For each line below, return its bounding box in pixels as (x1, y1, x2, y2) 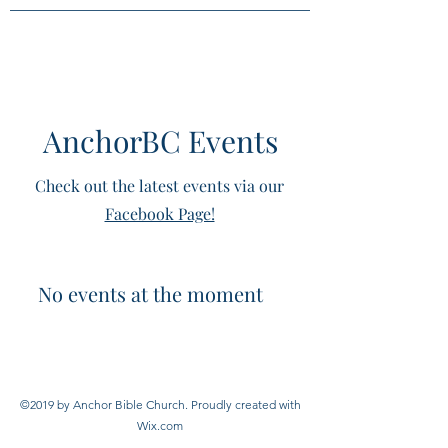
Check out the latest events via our (35, 175, 284, 196)
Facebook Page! (104, 203, 215, 224)
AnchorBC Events (42, 121, 278, 161)
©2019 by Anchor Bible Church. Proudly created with (19, 397, 301, 412)
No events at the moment (37, 280, 263, 307)
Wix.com (137, 418, 183, 433)
